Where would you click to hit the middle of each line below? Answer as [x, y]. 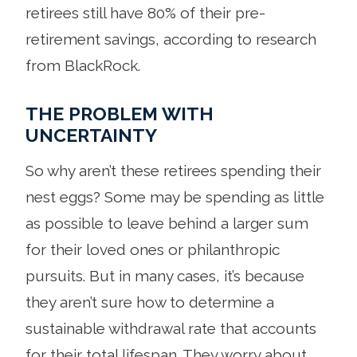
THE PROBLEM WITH [120, 113]
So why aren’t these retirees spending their [173, 170]
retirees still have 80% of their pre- [145, 12]
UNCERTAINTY [91, 135]
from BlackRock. [83, 65]
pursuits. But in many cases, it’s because [165, 275]
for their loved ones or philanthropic [153, 249]
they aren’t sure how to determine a [150, 302]
